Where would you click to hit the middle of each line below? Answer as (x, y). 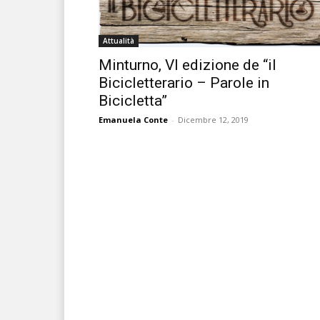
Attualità (119, 40)
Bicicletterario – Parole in (184, 82)
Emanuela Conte (133, 119)
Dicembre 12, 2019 (213, 119)
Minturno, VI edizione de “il (187, 65)
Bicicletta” (133, 100)
